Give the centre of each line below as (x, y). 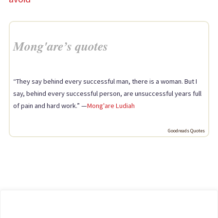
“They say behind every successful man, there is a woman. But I (105, 82)
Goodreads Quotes (186, 131)
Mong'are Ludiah (111, 106)
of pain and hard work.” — (50, 106)
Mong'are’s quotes (61, 45)
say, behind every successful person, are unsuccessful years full (107, 94)
